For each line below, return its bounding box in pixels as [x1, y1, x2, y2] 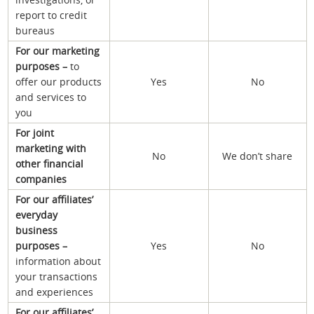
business [15, 223, 57, 237]
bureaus [15, 23, 55, 37]
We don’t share [222, 149, 292, 163]
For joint [15, 125, 54, 139]
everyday [15, 207, 57, 221]
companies [15, 172, 67, 186]
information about [15, 254, 101, 268]
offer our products [15, 74, 102, 88]
